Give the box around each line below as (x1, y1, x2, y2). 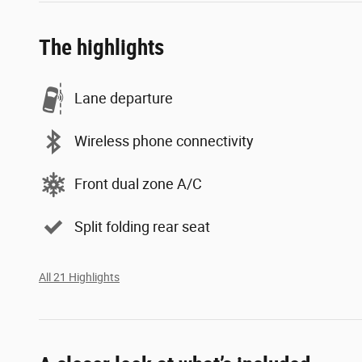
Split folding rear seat (74, 218, 210, 236)
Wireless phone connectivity (74, 133, 254, 150)
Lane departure (74, 90, 173, 107)
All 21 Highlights (39, 270, 120, 284)
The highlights (39, 34, 164, 61)
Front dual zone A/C (74, 175, 202, 193)
